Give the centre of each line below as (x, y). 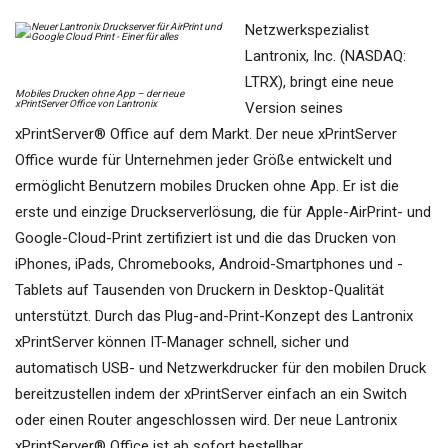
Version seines (294, 108)
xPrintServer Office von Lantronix (86, 104)
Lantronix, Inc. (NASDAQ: (325, 56)
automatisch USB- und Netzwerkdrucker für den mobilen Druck (220, 368)
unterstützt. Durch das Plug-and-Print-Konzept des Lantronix (214, 316)
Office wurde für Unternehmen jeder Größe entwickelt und (203, 160)
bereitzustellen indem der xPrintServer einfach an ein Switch (211, 394)
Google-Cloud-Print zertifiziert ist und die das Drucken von (205, 238)
